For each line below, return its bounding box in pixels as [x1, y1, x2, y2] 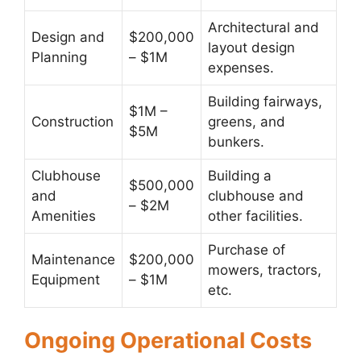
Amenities [31, 207, 96, 224]
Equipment [31, 271, 100, 288]
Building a [208, 167, 272, 184]
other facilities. [208, 207, 303, 224]
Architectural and [208, 19, 319, 35]
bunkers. [208, 133, 264, 150]
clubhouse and [208, 187, 304, 204]
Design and [31, 28, 105, 45]
